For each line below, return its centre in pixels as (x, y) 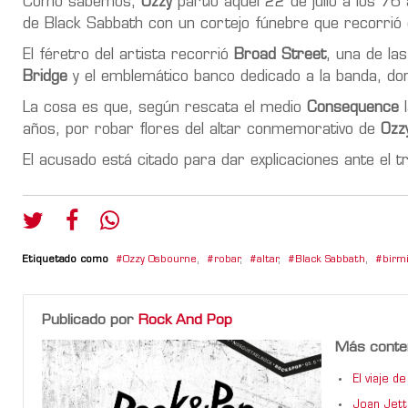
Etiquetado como (66, 260)
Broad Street (280, 55)
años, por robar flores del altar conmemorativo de (202, 130)
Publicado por (90, 320)
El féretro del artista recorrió (128, 55)
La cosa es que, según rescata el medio (165, 108)
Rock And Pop (185, 320)
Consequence (353, 108)
